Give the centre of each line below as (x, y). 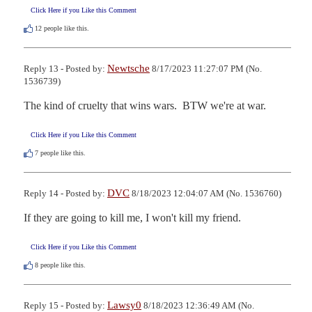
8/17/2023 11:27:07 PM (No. (206, 68)
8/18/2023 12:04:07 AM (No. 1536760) (205, 194)
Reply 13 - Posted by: (65, 68)
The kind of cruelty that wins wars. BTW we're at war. (145, 105)
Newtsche (128, 68)
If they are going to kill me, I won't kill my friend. (132, 218)
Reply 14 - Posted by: (65, 194)
